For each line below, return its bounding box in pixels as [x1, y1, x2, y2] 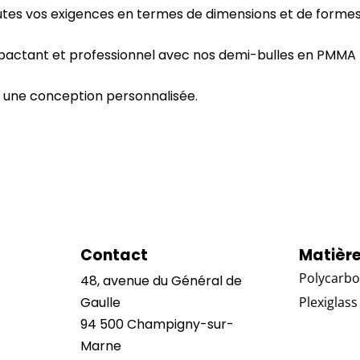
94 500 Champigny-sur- [80, 315, 234, 334]
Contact [80, 244, 148, 267]
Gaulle [80, 293, 121, 313]
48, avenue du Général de [80, 272, 242, 291]
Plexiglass [298, 293, 358, 312]
